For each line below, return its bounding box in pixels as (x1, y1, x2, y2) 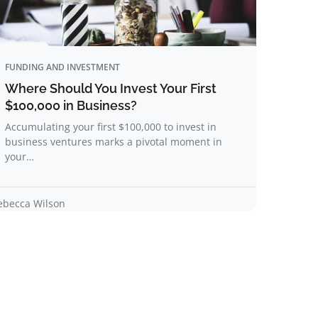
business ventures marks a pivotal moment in (5, 135, 222, 148)
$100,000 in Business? (5, 98, 137, 113)
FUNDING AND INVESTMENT (5, 61, 120, 73)
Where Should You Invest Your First (5, 81, 216, 96)
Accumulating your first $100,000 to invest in (5, 120, 216, 133)
